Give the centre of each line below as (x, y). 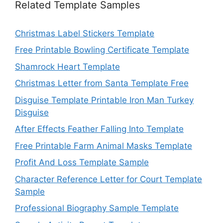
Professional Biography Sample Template (97, 208)
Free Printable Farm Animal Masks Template (104, 146)
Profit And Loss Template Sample (82, 163)
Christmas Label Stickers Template (85, 33)
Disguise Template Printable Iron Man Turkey (104, 100)
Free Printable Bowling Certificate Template (102, 50)
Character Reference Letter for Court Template (109, 179)
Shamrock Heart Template (67, 66)
